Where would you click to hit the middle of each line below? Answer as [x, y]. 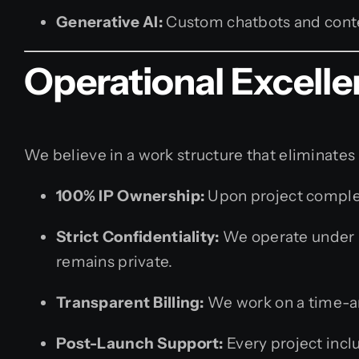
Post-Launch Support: [140, 344]
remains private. [115, 262]
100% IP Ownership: [131, 196]
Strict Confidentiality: [138, 237]
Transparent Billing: [130, 303]
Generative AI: [109, 22]
